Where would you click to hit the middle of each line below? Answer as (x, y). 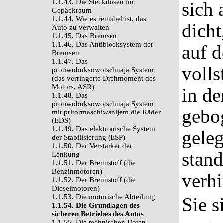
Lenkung (66, 154)
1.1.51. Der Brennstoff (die (94, 163)
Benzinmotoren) (77, 171)
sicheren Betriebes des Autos (98, 214)
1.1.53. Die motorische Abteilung (104, 197)
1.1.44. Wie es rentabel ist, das (99, 19)
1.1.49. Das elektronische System (104, 129)
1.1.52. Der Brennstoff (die (94, 180)
